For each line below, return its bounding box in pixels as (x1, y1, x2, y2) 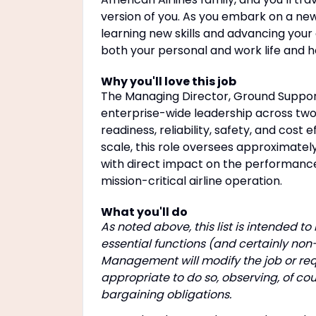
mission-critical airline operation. (101, 173, 282, 189)
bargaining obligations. (101, 286, 231, 303)
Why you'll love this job (101, 73, 236, 90)
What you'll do (101, 204, 188, 220)
